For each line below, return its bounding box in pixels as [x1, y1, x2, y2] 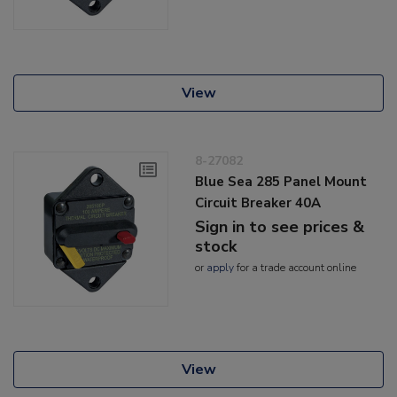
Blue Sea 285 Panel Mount [195, 173, 368, 191]
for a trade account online [234, 261, 357, 276]
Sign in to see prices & [195, 216, 365, 238]
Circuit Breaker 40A [195, 194, 322, 213]
